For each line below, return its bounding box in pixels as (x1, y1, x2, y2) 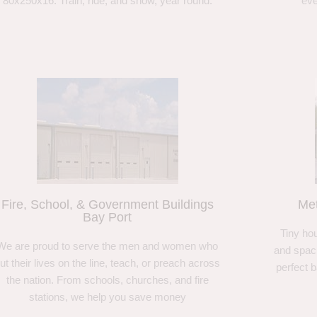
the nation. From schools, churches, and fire (6, 273, 209, 286)
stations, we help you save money (28, 290, 186, 303)
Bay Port (83, 209, 132, 224)
